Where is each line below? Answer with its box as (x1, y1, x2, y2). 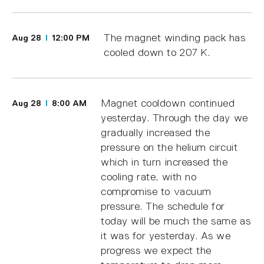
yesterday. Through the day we (101, 111, 248, 124)
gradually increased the (101, 126, 210, 138)
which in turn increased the (101, 156, 228, 168)
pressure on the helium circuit (101, 141, 238, 153)
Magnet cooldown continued (101, 97, 235, 109)
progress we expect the (101, 244, 212, 256)
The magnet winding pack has (104, 31, 246, 44)
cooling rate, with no (101, 170, 197, 183)
